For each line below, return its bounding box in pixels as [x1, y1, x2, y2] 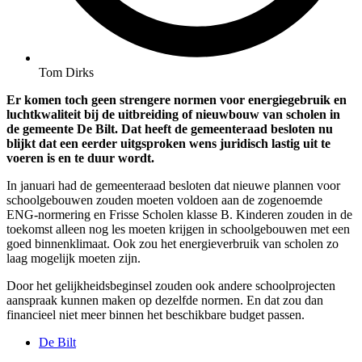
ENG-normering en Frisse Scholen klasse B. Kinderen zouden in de [6, 207, 352, 221]
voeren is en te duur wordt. [6, 150, 154, 165]
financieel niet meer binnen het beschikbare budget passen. [6, 307, 305, 322]
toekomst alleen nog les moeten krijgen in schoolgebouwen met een [6, 221, 350, 236]
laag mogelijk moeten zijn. [6, 250, 141, 265]
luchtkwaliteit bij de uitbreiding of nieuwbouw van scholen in [6, 107, 340, 121]
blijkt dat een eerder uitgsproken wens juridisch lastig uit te [6, 136, 330, 150]
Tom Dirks [39, 65, 94, 79]
